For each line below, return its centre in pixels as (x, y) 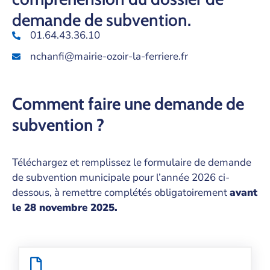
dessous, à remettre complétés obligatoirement (121, 193)
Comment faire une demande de (128, 104)
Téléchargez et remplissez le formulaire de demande (132, 162)
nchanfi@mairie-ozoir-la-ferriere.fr (109, 56)
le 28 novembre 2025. (65, 208)
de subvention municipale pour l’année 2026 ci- (121, 177)
